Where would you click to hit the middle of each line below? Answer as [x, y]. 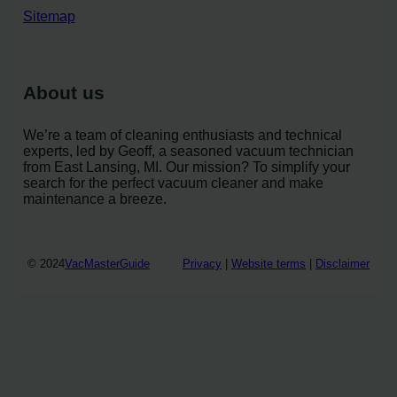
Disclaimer [342, 263]
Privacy [202, 263]
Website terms [268, 263]
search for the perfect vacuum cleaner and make [173, 183]
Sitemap [49, 16]
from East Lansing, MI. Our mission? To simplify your [186, 167]
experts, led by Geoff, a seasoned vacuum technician [188, 151]
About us [63, 92]
